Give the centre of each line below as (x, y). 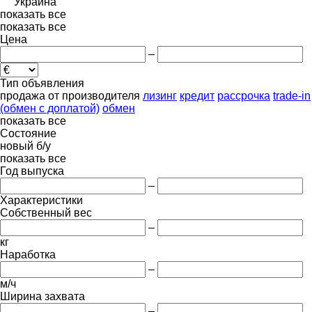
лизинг (160, 95)
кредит (197, 95)
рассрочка (244, 95)
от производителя (94, 95)
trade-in (292, 95)
